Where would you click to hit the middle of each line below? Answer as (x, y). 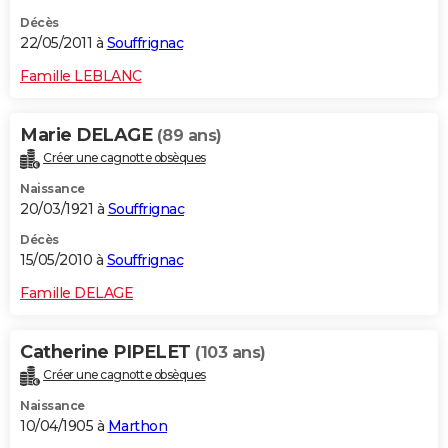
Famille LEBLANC (81, 76)
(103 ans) (230, 353)
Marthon (137, 426)
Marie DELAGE (88, 135)
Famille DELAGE (76, 293)
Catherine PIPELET (107, 352)
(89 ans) (189, 136)
